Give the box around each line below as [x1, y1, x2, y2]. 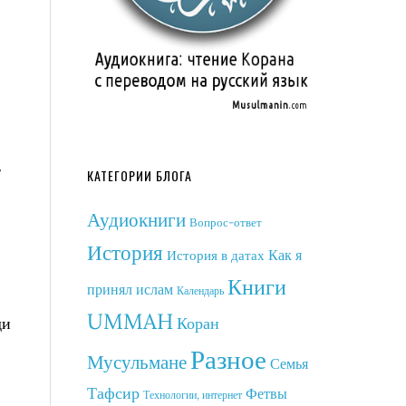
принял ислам [87, 280, 173, 298]
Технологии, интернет [143, 388, 242, 401]
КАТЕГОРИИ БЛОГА [87, 166, 192, 185]
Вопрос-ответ [189, 215, 262, 230]
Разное [190, 342, 266, 376]
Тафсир [87, 382, 140, 403]
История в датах [167, 246, 265, 264]
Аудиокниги [87, 208, 186, 232]
